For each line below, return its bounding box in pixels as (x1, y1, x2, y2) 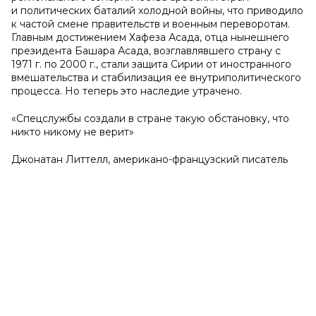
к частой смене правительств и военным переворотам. (11, 18, 290, 30)
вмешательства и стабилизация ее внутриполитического (11, 71, 301, 84)
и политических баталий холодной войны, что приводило (11, 4, 303, 17)
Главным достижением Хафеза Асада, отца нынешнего (11, 31, 289, 44)
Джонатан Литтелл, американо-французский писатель (11, 153, 288, 166)
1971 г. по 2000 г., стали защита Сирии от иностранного (11, 58, 291, 71)
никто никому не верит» (11, 126, 134, 138)
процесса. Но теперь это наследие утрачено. (11, 85, 242, 97)
